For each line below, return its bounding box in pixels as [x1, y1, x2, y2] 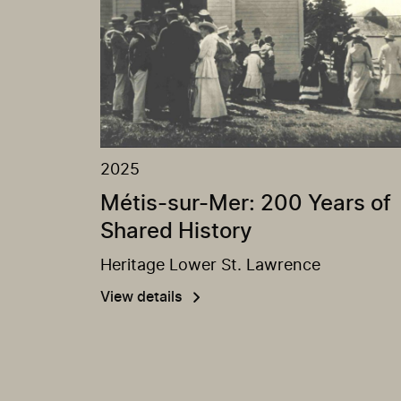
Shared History [100, 221, 252, 243]
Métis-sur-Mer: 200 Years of [100, 193, 391, 216]
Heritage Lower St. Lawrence [100, 258, 320, 275]
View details [100, 290, 183, 305]
